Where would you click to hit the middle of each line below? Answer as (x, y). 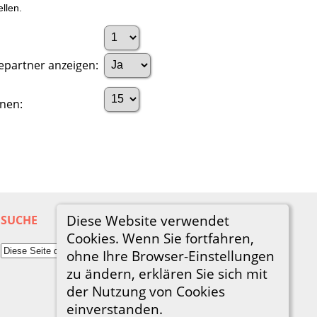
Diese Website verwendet (148, 220)
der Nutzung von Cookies (145, 291)
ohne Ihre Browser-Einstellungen (170, 255)
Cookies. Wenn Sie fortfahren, (160, 238)
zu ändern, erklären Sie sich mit (167, 273)
